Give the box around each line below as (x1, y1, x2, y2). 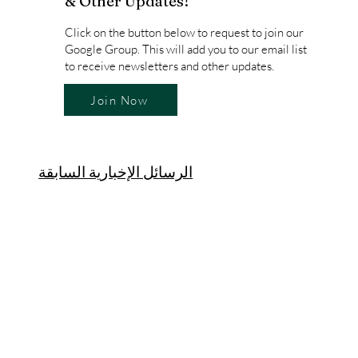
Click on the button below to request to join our (65, 25, 304, 40)
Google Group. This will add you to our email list (65, 42, 308, 57)
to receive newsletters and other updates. (65, 58, 277, 74)
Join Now (90, 92, 149, 108)
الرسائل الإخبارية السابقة (38, 162, 193, 181)
